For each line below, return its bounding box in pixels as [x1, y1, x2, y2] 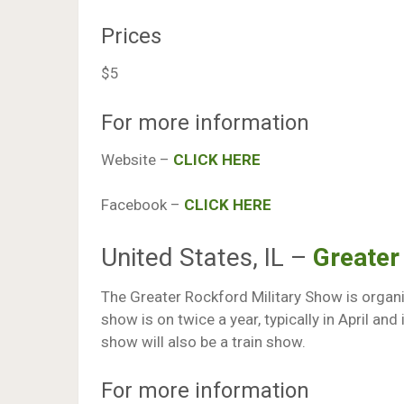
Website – [101, 150, 173, 169]
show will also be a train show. [101, 332, 306, 351]
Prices [101, 23, 161, 49]
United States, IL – [101, 242, 313, 272]
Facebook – [101, 196, 184, 214]
